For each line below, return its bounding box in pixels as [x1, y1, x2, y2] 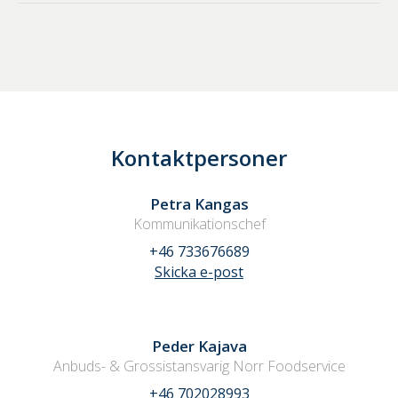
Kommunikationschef [132, 213, 266, 234]
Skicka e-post [155, 261, 243, 282]
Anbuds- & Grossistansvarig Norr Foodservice [52, 355, 346, 376]
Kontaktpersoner [111, 142, 287, 172]
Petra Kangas [149, 193, 249, 214]
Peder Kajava [151, 335, 247, 356]
